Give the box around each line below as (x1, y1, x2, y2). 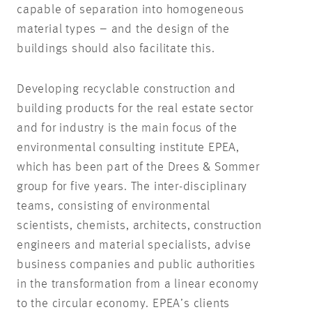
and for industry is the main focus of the (17, 121, 237, 134)
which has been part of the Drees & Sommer (17, 160, 260, 173)
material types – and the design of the (17, 22, 230, 36)
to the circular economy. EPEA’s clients (17, 297, 231, 310)
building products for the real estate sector (17, 102, 254, 115)
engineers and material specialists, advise (17, 238, 251, 251)
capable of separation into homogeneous (17, 3, 244, 16)
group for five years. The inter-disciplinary (17, 180, 248, 193)
